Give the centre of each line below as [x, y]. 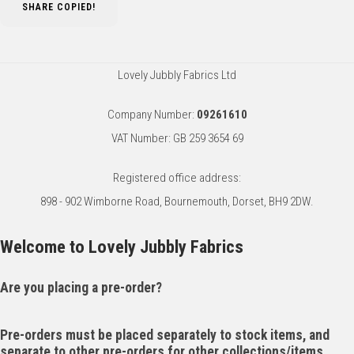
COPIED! [76, 8]
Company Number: [152, 115]
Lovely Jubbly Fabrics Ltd [177, 75]
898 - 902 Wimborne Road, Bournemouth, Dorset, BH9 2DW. [177, 202]
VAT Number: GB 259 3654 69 [177, 139]
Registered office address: [177, 178]
